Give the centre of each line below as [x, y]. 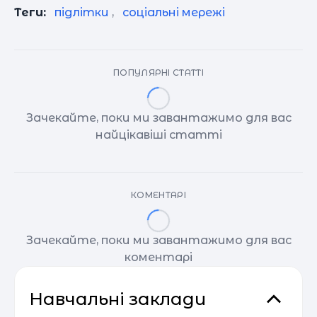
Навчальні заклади [117, 299]
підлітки [82, 13]
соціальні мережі [174, 13]
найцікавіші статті [158, 135]
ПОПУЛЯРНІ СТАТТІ [158, 73]
